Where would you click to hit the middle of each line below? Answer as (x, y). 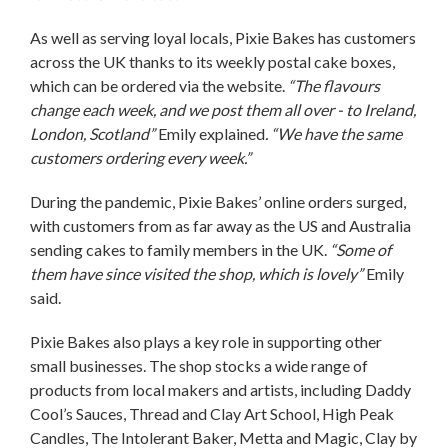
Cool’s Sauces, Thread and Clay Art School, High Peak (212, 413)
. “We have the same (333, 133)
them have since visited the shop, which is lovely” (196, 273)
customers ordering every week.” (140, 157)
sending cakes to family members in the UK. (180, 249)
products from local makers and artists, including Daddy (220, 389)
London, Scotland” (94, 133)
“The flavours (334, 85)
